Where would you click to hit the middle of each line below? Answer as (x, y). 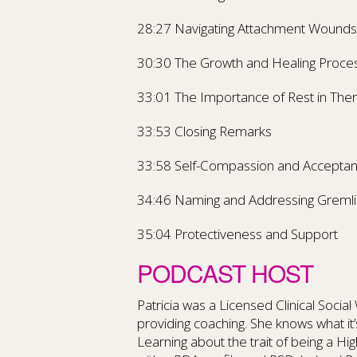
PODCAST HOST (225, 273)
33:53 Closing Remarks (204, 131)
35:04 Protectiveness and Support (237, 234)
